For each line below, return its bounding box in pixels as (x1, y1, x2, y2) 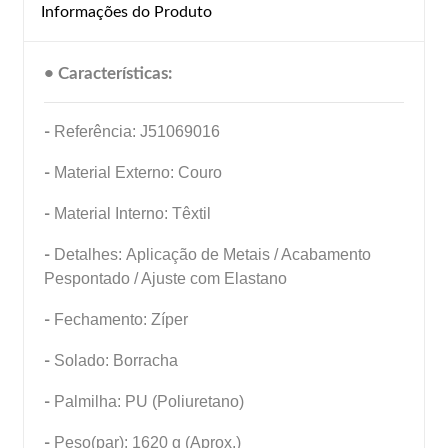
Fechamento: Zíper (50, 310, 192, 328)
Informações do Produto (41, 3, 212, 20)
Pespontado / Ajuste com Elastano (44, 269, 291, 287)
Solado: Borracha (54, 351, 182, 369)
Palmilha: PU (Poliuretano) (50, 392, 248, 410)
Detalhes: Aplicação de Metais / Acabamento (54, 245, 371, 263)
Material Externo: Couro (54, 163, 226, 181)
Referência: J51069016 (54, 122, 220, 140)
